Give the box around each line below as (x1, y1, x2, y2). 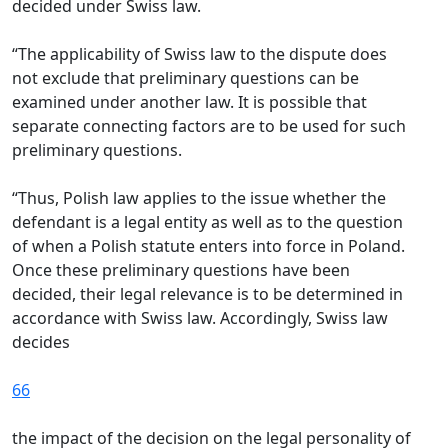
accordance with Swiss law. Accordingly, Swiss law (12, 307, 388, 329)
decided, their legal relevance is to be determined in (12, 283, 403, 305)
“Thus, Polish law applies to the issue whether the (12, 187, 386, 209)
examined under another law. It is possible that (12, 91, 367, 113)
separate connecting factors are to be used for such (12, 115, 406, 137)
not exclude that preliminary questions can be (12, 67, 359, 89)
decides (12, 331, 74, 353)
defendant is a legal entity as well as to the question (12, 211, 403, 233)
